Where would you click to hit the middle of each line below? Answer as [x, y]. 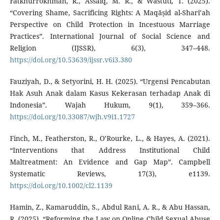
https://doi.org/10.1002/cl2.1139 [61, 185]
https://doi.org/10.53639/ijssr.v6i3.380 [71, 59]
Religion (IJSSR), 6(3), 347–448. [110, 48]
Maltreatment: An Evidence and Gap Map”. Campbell [110, 162]
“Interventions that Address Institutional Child [110, 150]
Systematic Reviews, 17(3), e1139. [110, 173]
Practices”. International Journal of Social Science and [110, 36]
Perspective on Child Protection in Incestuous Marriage [110, 24]
